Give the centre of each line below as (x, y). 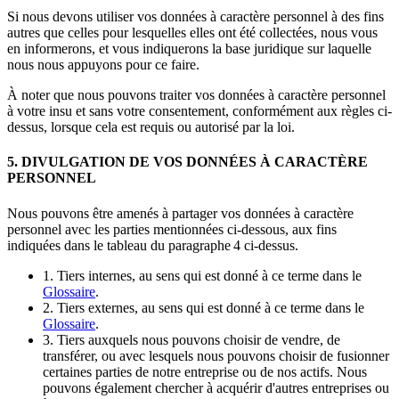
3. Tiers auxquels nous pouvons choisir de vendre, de (191, 339)
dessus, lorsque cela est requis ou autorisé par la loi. (151, 127)
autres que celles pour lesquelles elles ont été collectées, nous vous (192, 33)
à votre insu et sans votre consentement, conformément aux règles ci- (199, 111)
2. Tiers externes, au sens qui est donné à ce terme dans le (204, 307)
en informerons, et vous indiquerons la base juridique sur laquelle (189, 49)
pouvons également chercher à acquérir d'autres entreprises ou (216, 387)
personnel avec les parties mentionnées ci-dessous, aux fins (172, 229)
